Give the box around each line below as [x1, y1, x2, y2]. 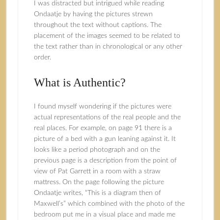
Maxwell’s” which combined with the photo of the [33, 200, 185, 207]
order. [33, 54, 51, 61]
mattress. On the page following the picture [33, 179, 164, 186]
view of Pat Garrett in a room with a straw [33, 168, 161, 175]
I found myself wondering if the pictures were [33, 103, 171, 110]
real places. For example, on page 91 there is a [33, 125, 172, 132]
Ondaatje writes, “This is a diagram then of [33, 190, 161, 196]
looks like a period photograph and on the [33, 146, 160, 153]
